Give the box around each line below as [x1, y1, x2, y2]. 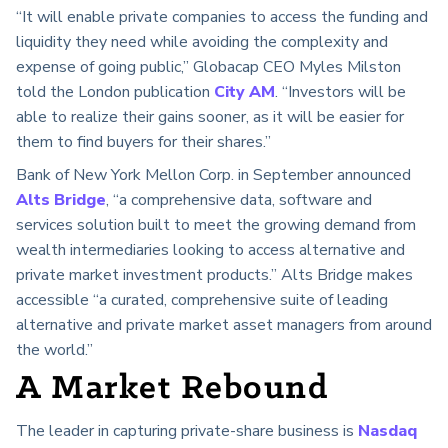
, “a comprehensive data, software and [106, 188, 372, 211]
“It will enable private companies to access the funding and [16, 5, 428, 28]
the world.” [16, 338, 93, 361]
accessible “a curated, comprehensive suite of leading [16, 288, 388, 311]
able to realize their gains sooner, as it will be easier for [16, 105, 404, 128]
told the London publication [16, 80, 214, 103]
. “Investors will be [275, 80, 406, 103]
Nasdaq [358, 420, 417, 443]
